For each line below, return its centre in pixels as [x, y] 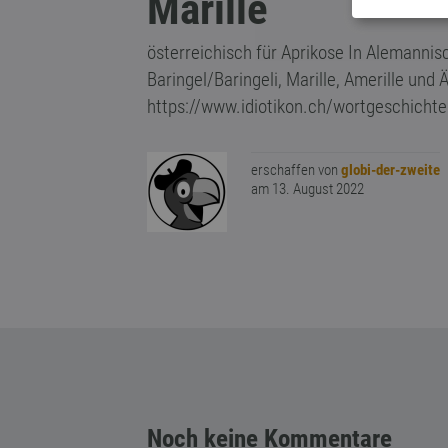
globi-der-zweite [390, 170]
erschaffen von [296, 170]
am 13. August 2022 [307, 189]
